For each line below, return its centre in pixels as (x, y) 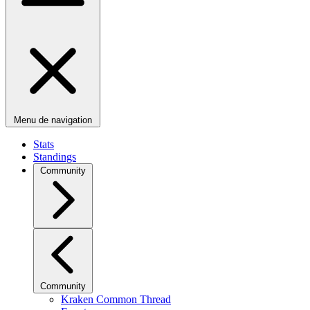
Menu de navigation (53, 120)
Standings (55, 157)
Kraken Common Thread (116, 299)
